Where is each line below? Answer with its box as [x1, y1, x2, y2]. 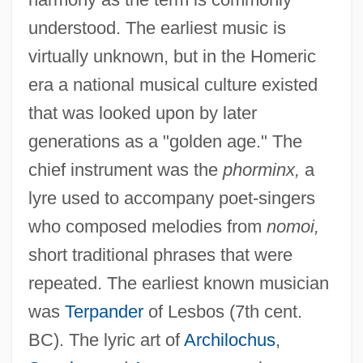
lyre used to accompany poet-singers [28, 187, 315, 208]
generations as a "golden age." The [28, 130, 302, 152]
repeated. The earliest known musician [28, 272, 329, 293]
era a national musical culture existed [28, 74, 318, 95]
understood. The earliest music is [28, 17, 286, 38]
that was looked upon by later [28, 102, 257, 123]
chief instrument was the [28, 159, 223, 180]
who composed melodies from [28, 216, 267, 237]
